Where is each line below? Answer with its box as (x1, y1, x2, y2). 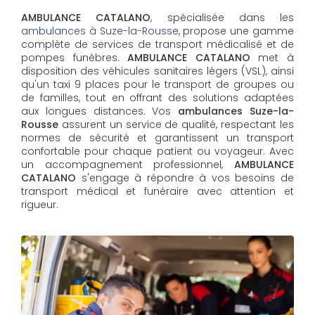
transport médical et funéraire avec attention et (21, 184, 294, 198)
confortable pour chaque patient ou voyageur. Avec (21, 143, 294, 158)
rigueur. (21, 197, 58, 212)
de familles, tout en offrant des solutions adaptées (21, 90, 294, 105)
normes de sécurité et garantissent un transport (21, 130, 294, 145)
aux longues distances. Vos (21, 103, 179, 118)
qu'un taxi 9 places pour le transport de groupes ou (21, 77, 294, 91)
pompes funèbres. (21, 50, 128, 65)
